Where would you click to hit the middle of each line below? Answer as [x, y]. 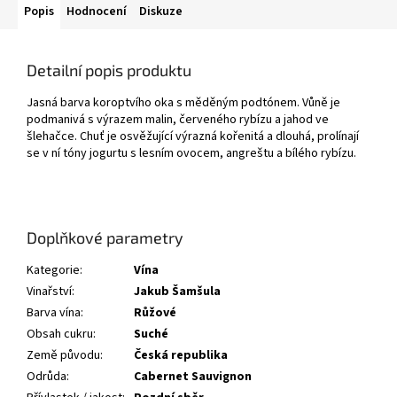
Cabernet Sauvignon [193, 377]
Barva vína [54, 313]
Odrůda [47, 377]
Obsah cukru [60, 335]
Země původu [63, 356]
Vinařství [49, 292]
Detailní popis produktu [109, 70]
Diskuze [161, 12]
